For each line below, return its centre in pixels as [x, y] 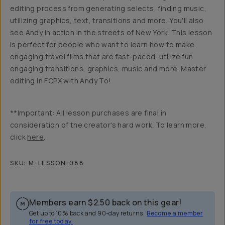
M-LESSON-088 [57, 163]
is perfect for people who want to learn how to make [102, 44]
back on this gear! [147, 202]
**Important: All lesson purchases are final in [88, 113]
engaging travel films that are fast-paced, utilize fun [102, 57]
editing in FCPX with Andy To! [61, 81]
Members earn [58, 202]
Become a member [175, 213]
